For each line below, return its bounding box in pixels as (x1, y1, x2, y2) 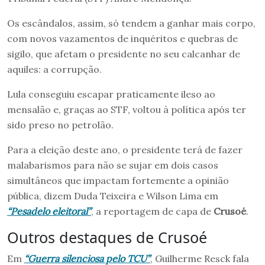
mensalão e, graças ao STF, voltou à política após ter (7, 103, 246, 115)
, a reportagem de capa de (91, 205, 214, 217)
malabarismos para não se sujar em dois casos (7, 159, 218, 171)
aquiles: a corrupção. (7, 63, 102, 75)
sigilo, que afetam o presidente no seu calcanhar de (7, 47, 240, 60)
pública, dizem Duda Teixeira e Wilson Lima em (7, 189, 218, 202)
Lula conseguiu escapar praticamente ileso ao (7, 88, 215, 100)
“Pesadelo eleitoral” (7, 205, 91, 217)
